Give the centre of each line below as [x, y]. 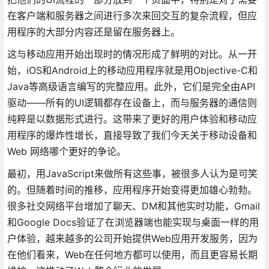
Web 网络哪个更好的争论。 [66, 151]
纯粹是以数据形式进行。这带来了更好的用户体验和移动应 [132, 119]
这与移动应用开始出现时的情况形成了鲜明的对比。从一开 [132, 54]
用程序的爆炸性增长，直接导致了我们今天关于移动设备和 [132, 135]
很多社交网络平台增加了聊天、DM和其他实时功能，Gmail [133, 206]
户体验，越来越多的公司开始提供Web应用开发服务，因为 [132, 238]
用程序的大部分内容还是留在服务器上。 [93, 32]
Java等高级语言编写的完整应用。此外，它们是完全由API [131, 86]
